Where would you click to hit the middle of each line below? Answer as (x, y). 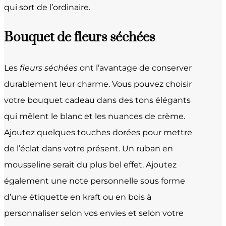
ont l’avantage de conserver (135, 68)
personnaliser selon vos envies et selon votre (94, 213)
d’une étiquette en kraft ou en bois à (78, 197)
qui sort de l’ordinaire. (47, 7)
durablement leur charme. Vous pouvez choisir (98, 84)
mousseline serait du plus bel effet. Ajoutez (90, 164)
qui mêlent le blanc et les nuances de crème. (95, 116)
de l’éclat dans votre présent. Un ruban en (89, 148)
